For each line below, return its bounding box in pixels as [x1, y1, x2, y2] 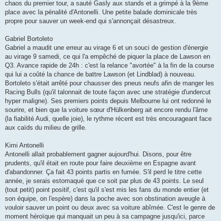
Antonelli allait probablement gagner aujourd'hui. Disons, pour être [5, 150, 191, 158]
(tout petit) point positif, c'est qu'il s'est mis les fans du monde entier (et [5, 185, 209, 193]
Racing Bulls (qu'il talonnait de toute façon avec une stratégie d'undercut [5, 88, 211, 96]
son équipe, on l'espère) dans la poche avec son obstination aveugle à [5, 194, 205, 202]
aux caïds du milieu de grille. [5, 123, 87, 131]
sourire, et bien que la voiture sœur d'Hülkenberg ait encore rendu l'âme [5, 106, 208, 113]
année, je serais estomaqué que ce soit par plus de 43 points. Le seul [5, 177, 204, 184]
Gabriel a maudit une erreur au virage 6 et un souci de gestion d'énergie [5, 43, 208, 51]
